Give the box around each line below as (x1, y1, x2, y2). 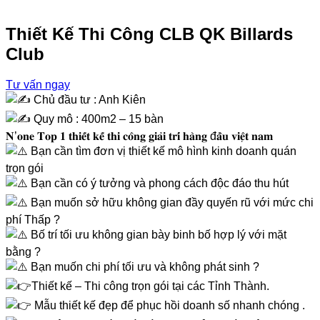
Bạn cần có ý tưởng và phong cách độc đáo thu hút (28, 176, 289, 189)
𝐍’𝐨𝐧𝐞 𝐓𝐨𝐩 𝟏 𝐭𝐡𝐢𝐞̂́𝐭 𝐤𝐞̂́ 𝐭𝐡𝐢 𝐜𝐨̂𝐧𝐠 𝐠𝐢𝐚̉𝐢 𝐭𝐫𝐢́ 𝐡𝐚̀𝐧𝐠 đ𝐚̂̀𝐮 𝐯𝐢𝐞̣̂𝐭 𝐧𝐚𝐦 (6, 129, 273, 142)
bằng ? (6, 245, 41, 258)
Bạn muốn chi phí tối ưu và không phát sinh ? (28, 260, 259, 273)
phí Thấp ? (6, 213, 60, 226)
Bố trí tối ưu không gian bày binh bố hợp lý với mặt (28, 228, 286, 241)
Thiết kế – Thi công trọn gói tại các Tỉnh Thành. (31, 279, 269, 292)
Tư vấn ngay (6, 78, 70, 91)
